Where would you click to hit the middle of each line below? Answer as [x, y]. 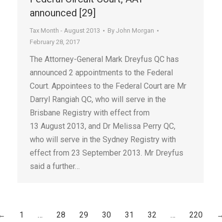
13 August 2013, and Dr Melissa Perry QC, [103, 126]
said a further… [55, 166]
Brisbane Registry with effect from [90, 113]
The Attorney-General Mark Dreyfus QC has [104, 59]
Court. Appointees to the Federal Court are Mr [108, 86]
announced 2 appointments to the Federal [101, 73]
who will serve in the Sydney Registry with [103, 139]
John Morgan [135, 30]
